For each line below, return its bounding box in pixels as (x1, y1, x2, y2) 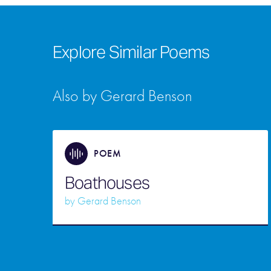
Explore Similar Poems (53, 41, 210, 63)
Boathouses (65, 172, 149, 194)
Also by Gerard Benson (53, 87, 192, 105)
